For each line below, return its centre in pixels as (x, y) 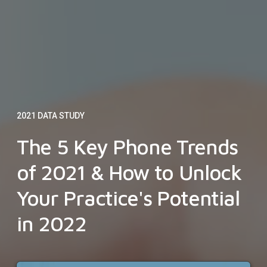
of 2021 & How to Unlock (129, 172)
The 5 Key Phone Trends (128, 147)
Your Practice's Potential (128, 198)
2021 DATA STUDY (51, 116)
